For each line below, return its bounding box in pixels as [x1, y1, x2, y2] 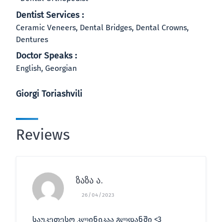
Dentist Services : [16, 10, 84, 20]
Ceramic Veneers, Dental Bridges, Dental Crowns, [16, 23, 189, 32]
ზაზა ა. [76, 175, 103, 185]
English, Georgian [16, 63, 77, 73]
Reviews [16, 126, 70, 144]
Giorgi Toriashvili [16, 89, 82, 99]
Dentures [16, 35, 48, 44]
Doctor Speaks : [16, 51, 77, 61]
